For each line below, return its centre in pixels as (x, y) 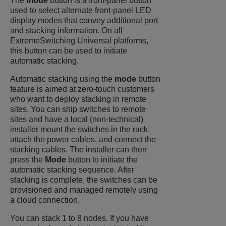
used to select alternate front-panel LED (81, 11)
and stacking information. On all (66, 31)
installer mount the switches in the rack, (80, 130)
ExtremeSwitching (43, 41)
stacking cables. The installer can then (78, 150)
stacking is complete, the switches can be (84, 180)
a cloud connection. (45, 200)
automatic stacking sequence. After (72, 170)
